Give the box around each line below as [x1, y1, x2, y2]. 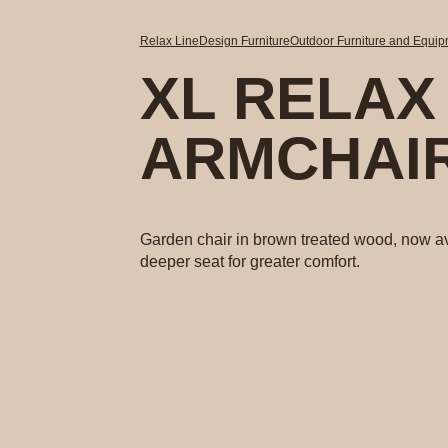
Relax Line [139, 34, 199, 48]
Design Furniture [198, 34, 290, 48]
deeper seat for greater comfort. [139, 253, 360, 270]
